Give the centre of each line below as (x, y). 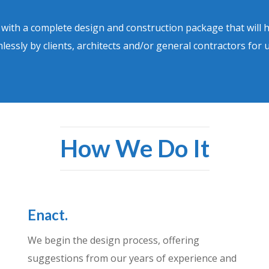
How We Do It (134, 148)
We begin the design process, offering (113, 240)
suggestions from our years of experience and (132, 258)
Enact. (47, 215)
